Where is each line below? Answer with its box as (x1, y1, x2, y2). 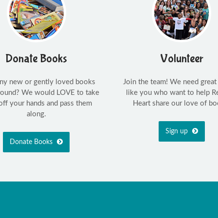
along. (26, 110, 46, 118)
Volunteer (160, 52, 203, 65)
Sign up (165, 127, 190, 135)
